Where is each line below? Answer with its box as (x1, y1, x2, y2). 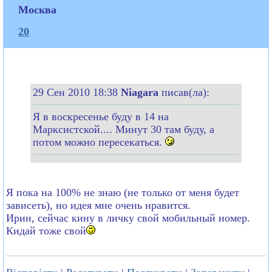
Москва (18, 3, 56, 16)
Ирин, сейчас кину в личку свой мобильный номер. (6, 211, 250, 224)
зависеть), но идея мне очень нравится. (6, 199, 191, 211)
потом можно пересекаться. (33, 135, 165, 148)
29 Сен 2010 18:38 (33, 86, 121, 98)
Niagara (121, 86, 161, 98)
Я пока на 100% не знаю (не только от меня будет (6, 186, 239, 199)
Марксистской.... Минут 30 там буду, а (33, 123, 214, 135)
